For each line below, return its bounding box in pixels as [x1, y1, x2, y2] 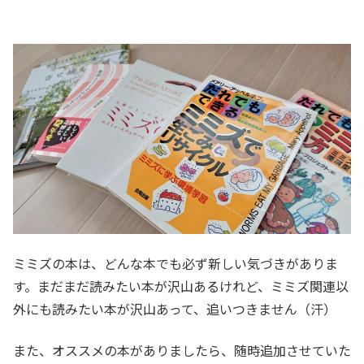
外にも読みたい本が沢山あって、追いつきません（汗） [13, 299, 336, 319]
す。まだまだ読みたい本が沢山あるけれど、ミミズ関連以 [13, 276, 349, 297]
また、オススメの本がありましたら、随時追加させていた [13, 340, 351, 360]
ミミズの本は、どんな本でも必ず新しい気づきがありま [13, 253, 338, 274]
